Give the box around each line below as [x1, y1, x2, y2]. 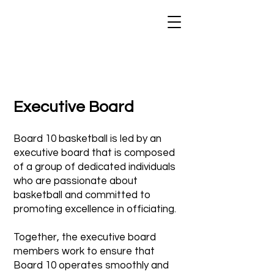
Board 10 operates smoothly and [13, 260, 169, 271]
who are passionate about [13, 176, 138, 187]
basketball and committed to [13, 190, 150, 201]
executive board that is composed [13, 147, 175, 158]
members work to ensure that [13, 246, 155, 257]
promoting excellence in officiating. [13, 204, 179, 215]
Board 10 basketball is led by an [13, 133, 161, 144]
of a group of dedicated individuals [13, 161, 176, 172]
